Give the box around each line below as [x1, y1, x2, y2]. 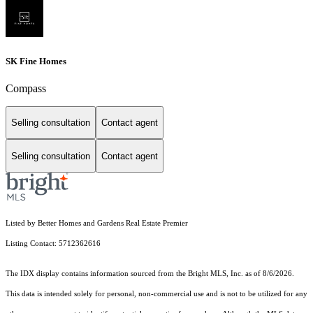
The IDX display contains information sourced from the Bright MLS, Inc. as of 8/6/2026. [6, 270, 294, 278]
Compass [6, 82, 46, 94]
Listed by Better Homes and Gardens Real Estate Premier [6, 219, 188, 228]
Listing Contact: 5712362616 [6, 240, 103, 248]
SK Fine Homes [6, 55, 66, 66]
